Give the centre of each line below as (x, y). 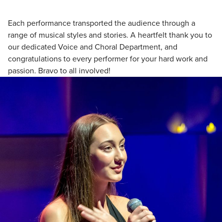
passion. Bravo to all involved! (59, 71)
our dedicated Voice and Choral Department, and (93, 47)
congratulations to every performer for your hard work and (108, 59)
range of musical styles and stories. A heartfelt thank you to (110, 35)
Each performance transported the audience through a (102, 23)
